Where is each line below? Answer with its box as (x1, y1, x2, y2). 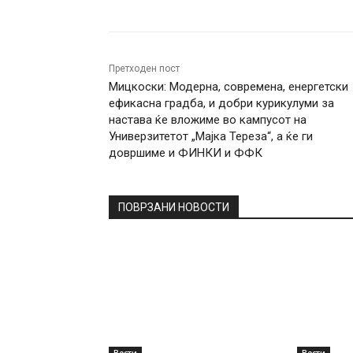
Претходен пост (109, 63, 180, 75)
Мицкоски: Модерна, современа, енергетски (109, 80, 348, 95)
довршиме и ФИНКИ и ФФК (109, 146, 262, 161)
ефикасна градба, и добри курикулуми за (109, 96, 334, 111)
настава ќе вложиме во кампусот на (109, 113, 307, 128)
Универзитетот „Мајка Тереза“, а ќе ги (109, 129, 313, 144)
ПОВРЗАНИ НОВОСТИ (118, 201, 229, 214)
